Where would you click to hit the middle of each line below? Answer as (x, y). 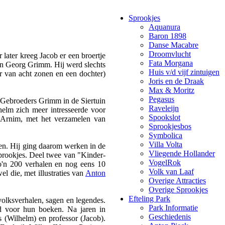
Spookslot (164, 117)
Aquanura (164, 27)
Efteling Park (149, 199)
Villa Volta (165, 144)
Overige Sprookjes (178, 190)
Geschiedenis (170, 217)
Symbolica (165, 135)
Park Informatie (173, 208)
